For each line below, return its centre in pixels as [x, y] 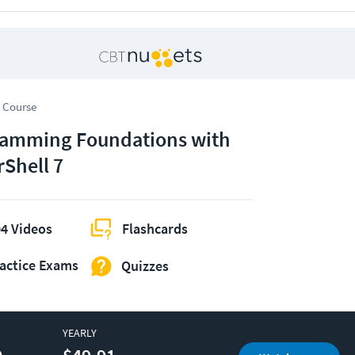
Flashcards [155, 229]
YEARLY [79, 332]
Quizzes [145, 266]
